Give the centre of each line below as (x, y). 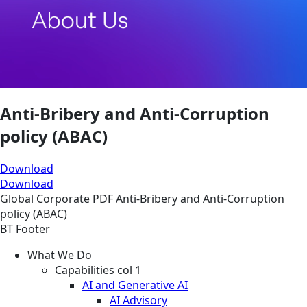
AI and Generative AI (135, 285)
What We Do (60, 255)
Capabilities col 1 (98, 270)
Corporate (64, 198)
